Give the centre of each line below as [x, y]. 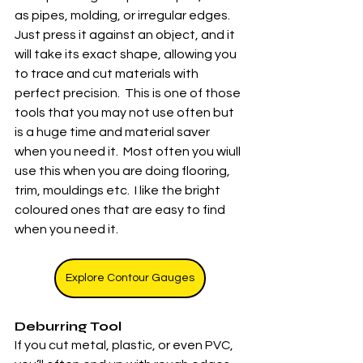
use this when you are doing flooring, [124, 171]
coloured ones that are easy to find [121, 210]
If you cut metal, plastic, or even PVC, [125, 345]
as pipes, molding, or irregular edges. [124, 15]
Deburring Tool [68, 326]
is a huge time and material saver [113, 132]
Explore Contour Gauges [130, 278]
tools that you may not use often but [126, 113]
